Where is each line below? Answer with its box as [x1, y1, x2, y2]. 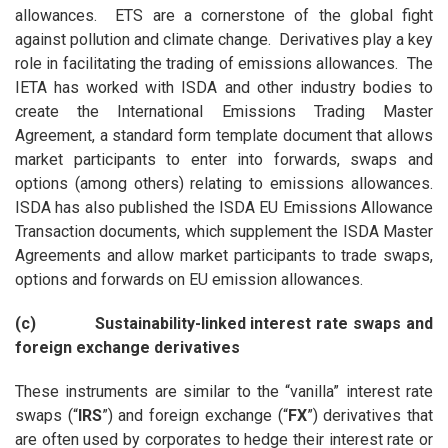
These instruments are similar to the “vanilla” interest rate [14, 382, 434, 402]
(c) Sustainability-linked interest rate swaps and [14, 314, 434, 334]
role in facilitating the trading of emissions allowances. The [14, 54, 434, 74]
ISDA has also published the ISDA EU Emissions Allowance [14, 198, 434, 218]
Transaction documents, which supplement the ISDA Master [14, 222, 434, 242]
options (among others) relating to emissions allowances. [14, 174, 434, 194]
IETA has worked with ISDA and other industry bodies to [14, 78, 434, 98]
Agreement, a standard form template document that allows [14, 126, 434, 146]
